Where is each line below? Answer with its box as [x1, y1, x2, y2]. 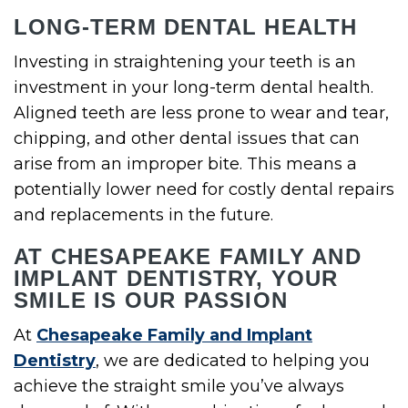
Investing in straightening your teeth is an [14, 52, 356, 73]
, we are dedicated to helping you [96, 351, 370, 372]
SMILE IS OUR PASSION [14, 288, 288, 313]
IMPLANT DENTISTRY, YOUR [14, 266, 339, 291]
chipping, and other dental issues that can [14, 128, 360, 149]
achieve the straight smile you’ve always [14, 376, 344, 397]
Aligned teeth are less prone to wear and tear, [14, 103, 389, 124]
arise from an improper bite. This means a [14, 154, 357, 175]
